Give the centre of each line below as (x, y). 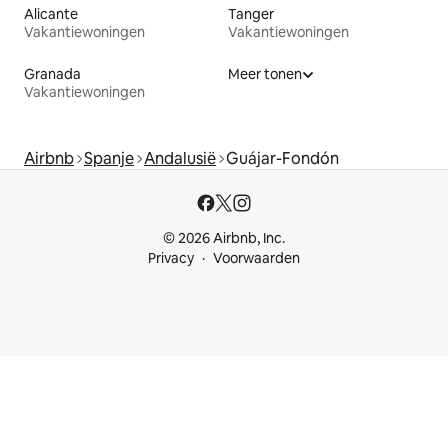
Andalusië (180, 158)
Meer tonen (265, 73)
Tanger (251, 13)
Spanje (109, 158)
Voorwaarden (256, 258)
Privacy (171, 258)
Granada (52, 73)
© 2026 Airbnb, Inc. (224, 238)
